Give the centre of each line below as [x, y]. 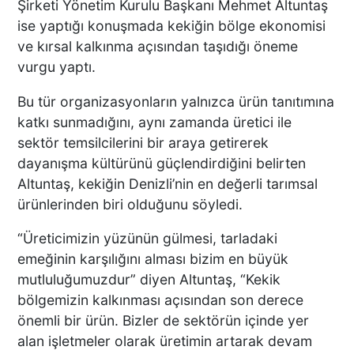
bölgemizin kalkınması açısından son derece [161, 300]
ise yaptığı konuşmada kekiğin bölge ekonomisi [172, 26]
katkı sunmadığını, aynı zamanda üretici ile [155, 122]
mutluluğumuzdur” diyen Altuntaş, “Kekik [149, 280]
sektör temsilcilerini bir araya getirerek [143, 142]
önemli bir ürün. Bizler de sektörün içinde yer [164, 321]
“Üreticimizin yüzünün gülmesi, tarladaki [148, 239]
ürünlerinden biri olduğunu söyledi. [130, 204]
